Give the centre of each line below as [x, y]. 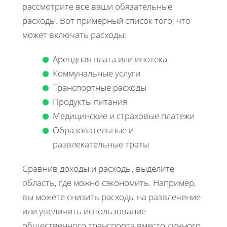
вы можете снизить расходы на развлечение [111, 197]
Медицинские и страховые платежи [124, 116]
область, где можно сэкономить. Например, [109, 182]
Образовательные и [93, 130]
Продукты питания [90, 101]
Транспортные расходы [100, 87]
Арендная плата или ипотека [110, 59]
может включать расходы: [74, 34]
